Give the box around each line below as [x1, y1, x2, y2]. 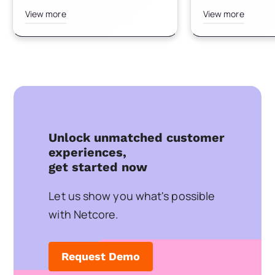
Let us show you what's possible [48, 188, 215, 203]
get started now [48, 159, 148, 174]
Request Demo [61, 249, 141, 263]
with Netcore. [48, 206, 119, 222]
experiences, [48, 144, 127, 160]
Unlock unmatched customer [48, 130, 225, 145]
